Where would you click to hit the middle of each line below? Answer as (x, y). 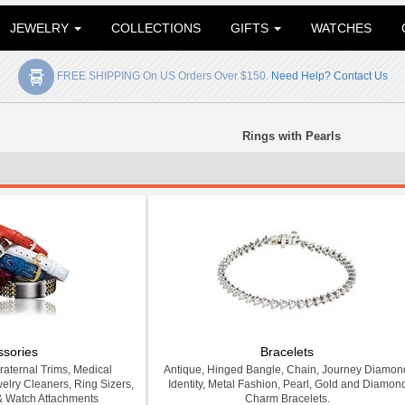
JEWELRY (41, 28)
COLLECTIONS (156, 28)
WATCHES (341, 28)
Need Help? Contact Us (329, 76)
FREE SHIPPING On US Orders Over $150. (162, 76)
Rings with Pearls (291, 136)
